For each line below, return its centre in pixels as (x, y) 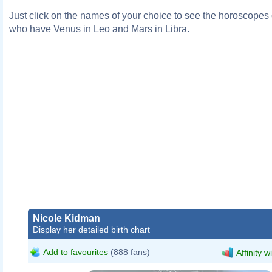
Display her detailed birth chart (91, 229)
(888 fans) (129, 252)
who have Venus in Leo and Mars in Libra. (99, 29)
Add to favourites (76, 252)
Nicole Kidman (66, 218)
